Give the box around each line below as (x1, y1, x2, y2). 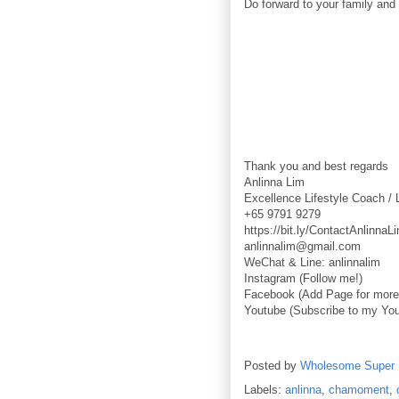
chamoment (329, 383, 389, 397)
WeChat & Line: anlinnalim (244, 256, 380, 270)
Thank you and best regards (244, 159, 388, 174)
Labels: (244, 383, 285, 397)
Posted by (244, 359, 300, 373)
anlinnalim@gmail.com (244, 240, 361, 254)
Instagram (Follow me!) (244, 272, 362, 286)
